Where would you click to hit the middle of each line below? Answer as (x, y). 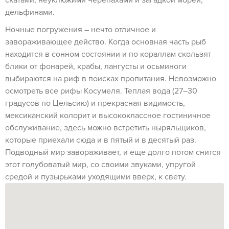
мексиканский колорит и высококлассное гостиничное (108, 116)
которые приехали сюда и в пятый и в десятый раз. (101, 140)
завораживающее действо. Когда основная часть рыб (106, 42)
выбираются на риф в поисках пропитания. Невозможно (111, 79)
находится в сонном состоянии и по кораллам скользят (108, 54)
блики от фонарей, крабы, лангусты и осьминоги (96, 66)
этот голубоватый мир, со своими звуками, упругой (100, 165)
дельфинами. (30, 12)
